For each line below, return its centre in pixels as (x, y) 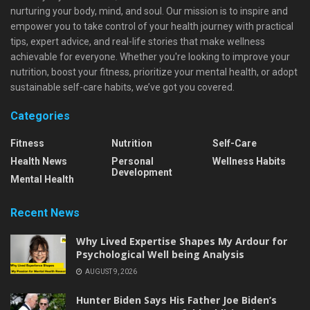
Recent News (45, 212)
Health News (39, 161)
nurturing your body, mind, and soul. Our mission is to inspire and (149, 11)
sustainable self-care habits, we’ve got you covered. (122, 87)
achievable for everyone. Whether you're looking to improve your (150, 56)
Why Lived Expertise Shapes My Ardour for (182, 241)
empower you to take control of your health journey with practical (152, 26)
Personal (133, 161)
